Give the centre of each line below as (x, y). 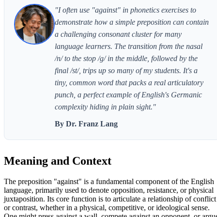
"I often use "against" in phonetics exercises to (125, 10)
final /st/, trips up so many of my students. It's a (126, 70)
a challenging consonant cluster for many (118, 34)
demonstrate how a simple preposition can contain (132, 22)
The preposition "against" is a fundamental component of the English (109, 181)
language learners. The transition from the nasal (129, 46)
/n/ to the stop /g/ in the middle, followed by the (126, 58)
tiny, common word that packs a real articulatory (129, 82)
